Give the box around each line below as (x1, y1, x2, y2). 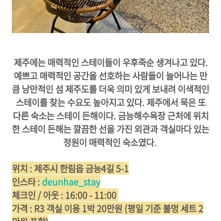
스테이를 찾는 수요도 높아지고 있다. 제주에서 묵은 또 (15, 96, 206, 109)
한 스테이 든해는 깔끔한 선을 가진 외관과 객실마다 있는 (12, 122, 209, 136)
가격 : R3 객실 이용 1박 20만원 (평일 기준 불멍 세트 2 (12, 202, 203, 215)
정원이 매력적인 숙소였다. (63, 136, 158, 149)
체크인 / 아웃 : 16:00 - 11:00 (12, 188, 118, 202)
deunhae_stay (42, 175, 100, 188)
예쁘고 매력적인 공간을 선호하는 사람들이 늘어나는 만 (14, 69, 207, 82)
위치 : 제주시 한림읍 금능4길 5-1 (12, 162, 129, 175)
